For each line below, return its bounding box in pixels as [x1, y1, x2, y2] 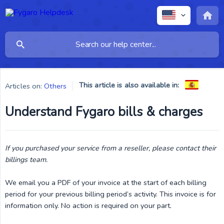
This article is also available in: [78, 79, 179, 90]
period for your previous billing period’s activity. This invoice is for [5, 189, 216, 199]
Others [44, 80, 66, 91]
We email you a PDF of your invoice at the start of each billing [5, 177, 206, 187]
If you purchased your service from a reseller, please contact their [5, 143, 216, 153]
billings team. [5, 154, 47, 164]
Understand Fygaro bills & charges [5, 103, 202, 120]
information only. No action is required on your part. [5, 200, 171, 210]
